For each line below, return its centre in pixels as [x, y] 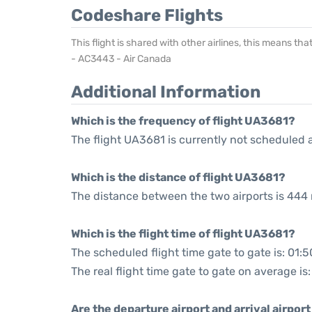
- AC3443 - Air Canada [121, 59]
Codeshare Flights [147, 15]
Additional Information [166, 92]
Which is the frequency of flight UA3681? [183, 121]
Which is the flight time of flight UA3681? [183, 234]
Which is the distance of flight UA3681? [178, 177]
